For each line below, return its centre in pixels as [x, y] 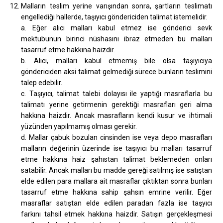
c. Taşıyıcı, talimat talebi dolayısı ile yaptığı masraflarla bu [116, 93]
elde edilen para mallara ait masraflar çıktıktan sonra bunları [116, 181]
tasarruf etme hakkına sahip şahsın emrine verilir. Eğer [116, 192]
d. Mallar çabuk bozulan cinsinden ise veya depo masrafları [116, 137]
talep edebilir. [42, 82]
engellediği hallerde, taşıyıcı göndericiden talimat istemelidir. [114, 17]
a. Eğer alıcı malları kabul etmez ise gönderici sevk [116, 28]
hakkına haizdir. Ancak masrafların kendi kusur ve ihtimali [116, 115]
